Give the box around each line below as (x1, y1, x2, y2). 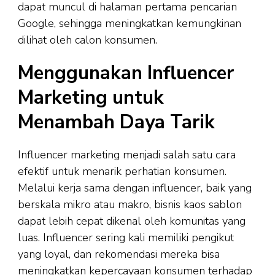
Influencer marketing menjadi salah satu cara (18, 147, 236, 162)
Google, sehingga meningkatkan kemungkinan (18, 15, 241, 31)
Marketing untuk (18, 84, 164, 110)
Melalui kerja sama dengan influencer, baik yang (18, 180, 252, 195)
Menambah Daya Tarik (18, 109, 215, 135)
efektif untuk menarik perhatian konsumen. (18, 163, 227, 179)
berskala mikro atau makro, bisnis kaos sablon (18, 196, 242, 212)
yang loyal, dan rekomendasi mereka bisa (18, 246, 220, 261)
